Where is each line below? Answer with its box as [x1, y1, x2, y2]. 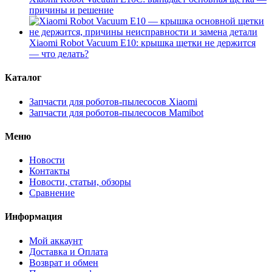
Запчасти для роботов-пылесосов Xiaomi [29, 96, 197, 107]
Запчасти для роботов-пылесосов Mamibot [29, 107, 203, 118]
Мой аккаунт [29, 235, 83, 246]
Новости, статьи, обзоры [29, 177, 131, 188]
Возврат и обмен [29, 257, 98, 268]
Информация [5, 211, 63, 222]
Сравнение [29, 188, 75, 199]
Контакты [29, 166, 70, 177]
